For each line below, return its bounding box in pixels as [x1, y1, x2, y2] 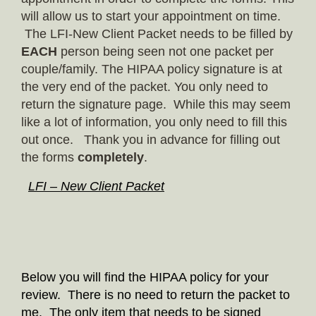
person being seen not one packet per [57, 44, 274, 59]
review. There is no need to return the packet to [21, 287, 290, 302]
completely [78, 150, 144, 164]
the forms [21, 150, 78, 164]
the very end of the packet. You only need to [21, 79, 268, 94]
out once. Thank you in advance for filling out [21, 132, 280, 147]
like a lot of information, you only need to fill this [21, 114, 287, 129]
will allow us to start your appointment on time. [21, 8, 281, 23]
